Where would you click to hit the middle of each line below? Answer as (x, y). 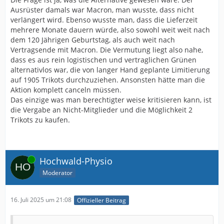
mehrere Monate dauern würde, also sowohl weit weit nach (110, 30)
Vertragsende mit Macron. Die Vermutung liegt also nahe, (107, 50)
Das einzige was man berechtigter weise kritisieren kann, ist (111, 100)
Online (19, 159)
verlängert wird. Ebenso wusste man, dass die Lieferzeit (104, 20)
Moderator (57, 173)
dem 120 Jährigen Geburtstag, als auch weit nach (93, 40)
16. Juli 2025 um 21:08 (41, 200)
